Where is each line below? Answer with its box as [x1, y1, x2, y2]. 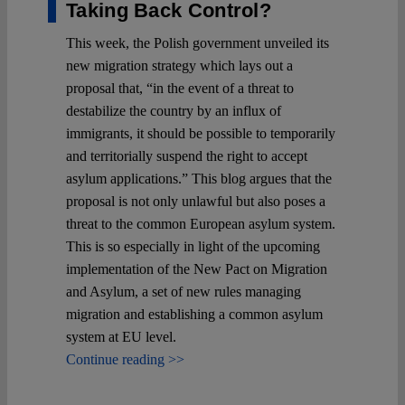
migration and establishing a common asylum [66, 306, 323, 322]
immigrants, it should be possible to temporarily [66, 125, 335, 141]
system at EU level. [66, 328, 176, 344]
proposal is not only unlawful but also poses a [66, 193, 325, 209]
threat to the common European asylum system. [66, 215, 335, 231]
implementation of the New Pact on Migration [66, 260, 327, 277]
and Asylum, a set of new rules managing [66, 283, 301, 299]
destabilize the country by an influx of [66, 102, 281, 118]
